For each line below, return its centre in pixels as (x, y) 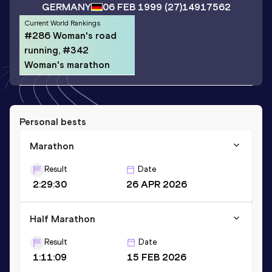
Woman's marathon (67, 64)
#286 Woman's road (70, 35)
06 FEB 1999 (132, 7)
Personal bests (53, 121)
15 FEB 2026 (156, 257)
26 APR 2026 (156, 184)
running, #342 (56, 50)
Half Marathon (63, 219)
